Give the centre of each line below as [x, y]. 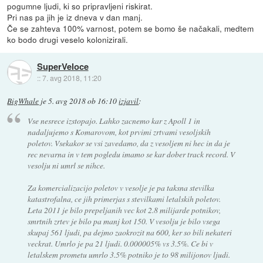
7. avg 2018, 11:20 [72, 77]
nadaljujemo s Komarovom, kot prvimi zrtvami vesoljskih [119, 131]
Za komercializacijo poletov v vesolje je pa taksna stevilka [121, 187]
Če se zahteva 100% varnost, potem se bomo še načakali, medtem [131, 28]
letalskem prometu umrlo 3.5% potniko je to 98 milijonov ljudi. [129, 254]
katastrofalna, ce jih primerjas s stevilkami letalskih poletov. [124, 198]
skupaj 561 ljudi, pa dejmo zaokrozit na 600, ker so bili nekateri [129, 232]
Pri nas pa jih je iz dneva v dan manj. [75, 17]
